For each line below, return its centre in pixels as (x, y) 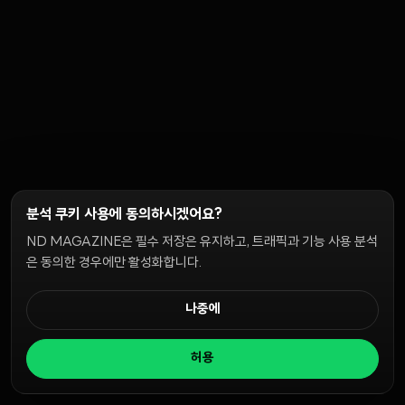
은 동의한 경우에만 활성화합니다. (114, 264)
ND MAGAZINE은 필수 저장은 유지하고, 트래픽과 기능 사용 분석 (202, 243)
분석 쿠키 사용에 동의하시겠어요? (124, 215)
